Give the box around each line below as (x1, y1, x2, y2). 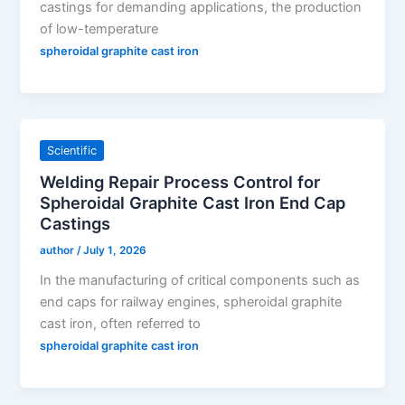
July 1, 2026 (83, 244, 147, 258)
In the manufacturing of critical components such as (40, 272, 361, 289)
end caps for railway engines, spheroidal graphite (40, 294, 343, 311)
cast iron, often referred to (40, 316, 202, 333)
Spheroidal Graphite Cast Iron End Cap (40, 192, 346, 212)
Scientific (47, 143, 98, 157)
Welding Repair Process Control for (40, 171, 321, 192)
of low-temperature (40, 21, 159, 38)
